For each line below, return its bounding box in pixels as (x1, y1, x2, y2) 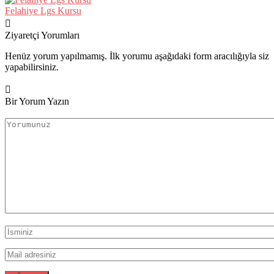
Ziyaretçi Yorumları (5, 29, 80, 40)
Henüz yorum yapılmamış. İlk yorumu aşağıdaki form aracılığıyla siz (5, 50, 269, 61)
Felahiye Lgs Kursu (5, 5, 81, 16)
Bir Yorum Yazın (5, 95, 69, 106)
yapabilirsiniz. (5, 61, 59, 72)
